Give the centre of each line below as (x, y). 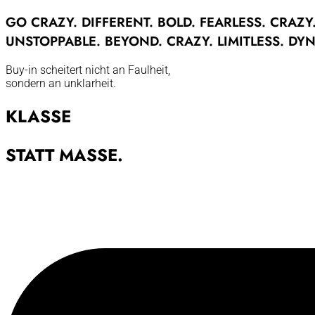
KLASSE (38, 117)
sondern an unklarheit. (61, 84)
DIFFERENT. (120, 22)
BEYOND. (136, 41)
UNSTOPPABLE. (55, 41)
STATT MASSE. (64, 155)
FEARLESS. (235, 22)
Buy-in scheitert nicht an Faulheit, (88, 70)
